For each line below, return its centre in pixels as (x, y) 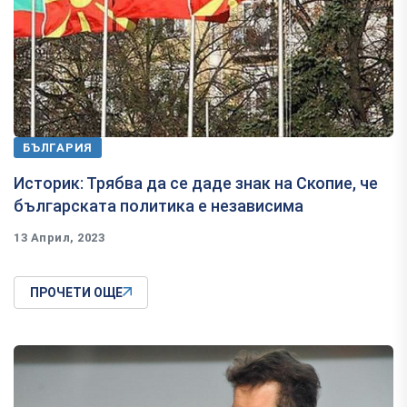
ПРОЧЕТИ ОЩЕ (76, 292)
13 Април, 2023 (60, 237)
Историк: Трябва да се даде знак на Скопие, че (196, 183)
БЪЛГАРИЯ (58, 147)
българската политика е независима (159, 205)
